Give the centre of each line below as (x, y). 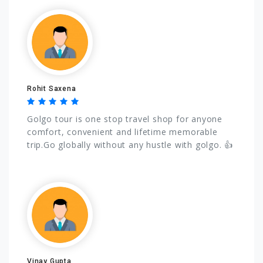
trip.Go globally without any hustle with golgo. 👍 (130, 144)
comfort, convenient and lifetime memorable (122, 131)
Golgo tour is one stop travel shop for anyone (125, 119)
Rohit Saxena (52, 88)
